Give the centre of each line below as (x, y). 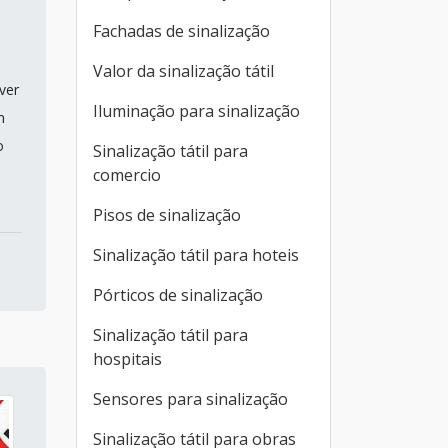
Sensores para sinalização (190, 399)
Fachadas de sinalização (181, 31)
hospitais (127, 359)
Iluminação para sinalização (196, 111)
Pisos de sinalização (167, 215)
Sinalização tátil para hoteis (196, 255)
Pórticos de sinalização (178, 295)
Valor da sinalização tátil (183, 71)
